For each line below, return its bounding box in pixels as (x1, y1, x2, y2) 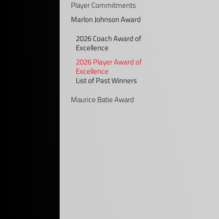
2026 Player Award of (76, 56, 142, 67)
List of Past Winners (76, 74, 137, 86)
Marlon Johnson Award (71, 13, 141, 25)
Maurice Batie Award (71, 93, 134, 105)
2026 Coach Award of (76, 32, 141, 44)
